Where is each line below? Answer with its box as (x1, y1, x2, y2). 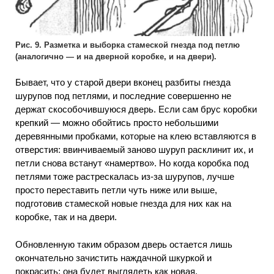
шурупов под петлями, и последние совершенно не (15, 91, 231, 102)
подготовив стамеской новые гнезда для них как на (15, 198, 231, 209)
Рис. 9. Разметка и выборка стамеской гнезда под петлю (15, 40, 240, 50)
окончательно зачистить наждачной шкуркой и (15, 252, 212, 263)
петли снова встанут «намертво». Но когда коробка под (15, 158, 249, 169)
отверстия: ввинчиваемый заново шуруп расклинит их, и (15, 144, 253, 155)
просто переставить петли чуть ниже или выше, (15, 185, 217, 196)
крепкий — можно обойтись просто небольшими (15, 117, 218, 128)
